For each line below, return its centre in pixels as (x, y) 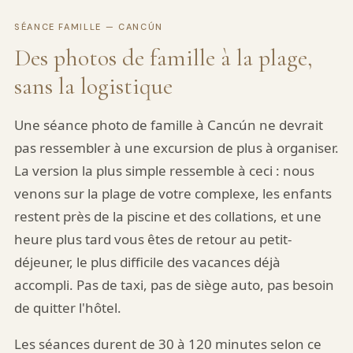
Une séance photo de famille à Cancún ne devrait (168, 125)
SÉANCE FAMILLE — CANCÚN (88, 27)
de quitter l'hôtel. (67, 308)
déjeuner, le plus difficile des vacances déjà (147, 262)
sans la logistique (93, 86)
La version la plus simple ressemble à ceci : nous (164, 171)
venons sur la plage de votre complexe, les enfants (173, 193)
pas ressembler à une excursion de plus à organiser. (176, 148)
